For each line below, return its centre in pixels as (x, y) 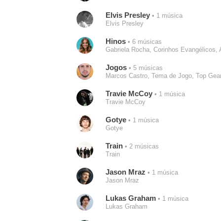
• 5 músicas (145, 68)
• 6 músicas (144, 42)
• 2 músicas (141, 147)
